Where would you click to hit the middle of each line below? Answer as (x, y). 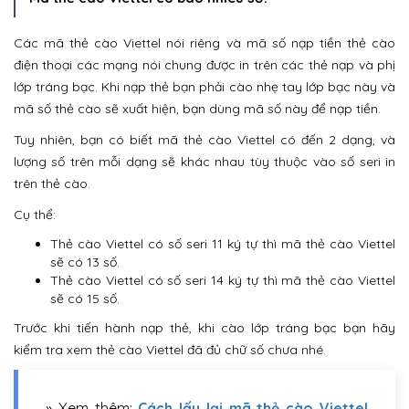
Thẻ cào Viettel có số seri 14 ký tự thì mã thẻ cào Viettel (223, 281)
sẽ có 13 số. (85, 262)
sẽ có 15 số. (85, 299)
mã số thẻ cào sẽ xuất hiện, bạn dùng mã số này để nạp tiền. (197, 109)
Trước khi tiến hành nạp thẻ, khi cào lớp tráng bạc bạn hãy (204, 328)
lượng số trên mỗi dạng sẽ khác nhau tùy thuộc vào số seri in (204, 162)
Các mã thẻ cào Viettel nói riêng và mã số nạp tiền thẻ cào (204, 43)
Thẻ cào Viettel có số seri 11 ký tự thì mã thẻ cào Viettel (223, 244)
